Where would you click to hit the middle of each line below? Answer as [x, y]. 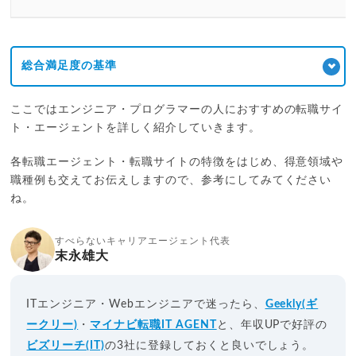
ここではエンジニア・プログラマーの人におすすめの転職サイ [177, 109]
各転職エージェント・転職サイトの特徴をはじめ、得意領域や [177, 162]
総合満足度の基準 [70, 66]
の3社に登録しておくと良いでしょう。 [210, 345]
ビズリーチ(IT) [66, 345]
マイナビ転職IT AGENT [153, 325]
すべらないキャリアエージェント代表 [143, 240]
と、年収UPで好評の [272, 325]
